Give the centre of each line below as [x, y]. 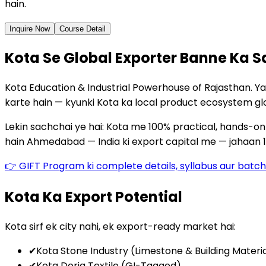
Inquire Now [30, 28]
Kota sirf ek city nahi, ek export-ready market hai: [120, 227]
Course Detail [83, 28]
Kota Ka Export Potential [94, 197]
